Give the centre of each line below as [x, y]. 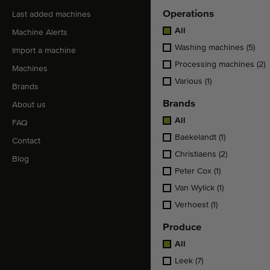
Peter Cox [194, 171]
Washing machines [211, 48]
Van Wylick [196, 188]
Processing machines [216, 64]
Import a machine [44, 51]
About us [29, 105]
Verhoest [193, 205]
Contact [26, 141]
